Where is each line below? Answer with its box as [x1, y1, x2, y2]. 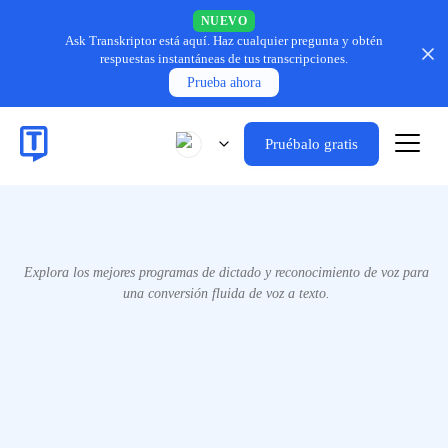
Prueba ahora [187, 75, 261, 90]
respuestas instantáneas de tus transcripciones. [100, 51, 348, 66]
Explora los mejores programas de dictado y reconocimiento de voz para [24, 264, 429, 280]
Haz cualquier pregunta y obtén [213, 33, 383, 48]
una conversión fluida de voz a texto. [123, 285, 330, 301]
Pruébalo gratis [265, 136, 358, 152]
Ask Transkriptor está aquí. [65, 33, 210, 48]
